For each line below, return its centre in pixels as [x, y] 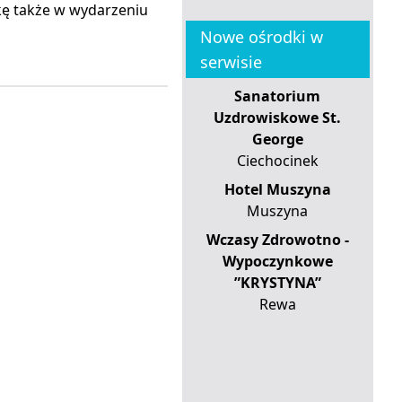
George [277, 139]
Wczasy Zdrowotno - [277, 239]
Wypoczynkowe [277, 261]
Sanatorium [278, 96]
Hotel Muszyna [277, 189]
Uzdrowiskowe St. [278, 117]
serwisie [231, 61]
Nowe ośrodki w [261, 36]
